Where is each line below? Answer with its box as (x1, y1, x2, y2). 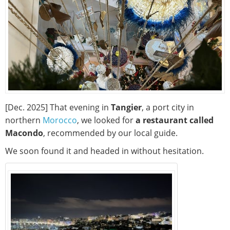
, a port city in (142, 101, 194, 113)
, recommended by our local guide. (43, 127, 178, 139)
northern (5, 114, 43, 126)
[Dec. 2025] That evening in (5, 101, 111, 113)
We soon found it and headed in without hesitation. (5, 145, 204, 157)
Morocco (43, 114, 77, 126)
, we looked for (77, 114, 136, 126)
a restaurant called (136, 114, 214, 126)
